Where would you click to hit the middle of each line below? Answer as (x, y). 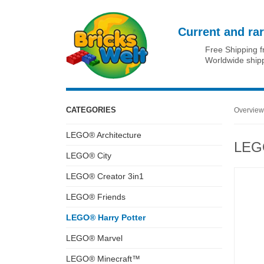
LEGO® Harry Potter (106, 217)
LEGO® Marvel (94, 238)
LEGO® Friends (96, 197)
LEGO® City (89, 156)
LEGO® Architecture (104, 135)
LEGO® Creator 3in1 (105, 176)
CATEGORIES (91, 110)
